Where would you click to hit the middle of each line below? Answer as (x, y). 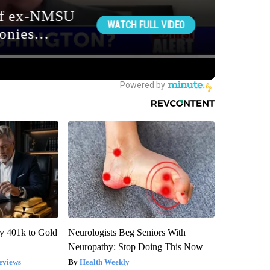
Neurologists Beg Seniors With (127, 232)
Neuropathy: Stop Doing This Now (135, 246)
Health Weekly (104, 262)
